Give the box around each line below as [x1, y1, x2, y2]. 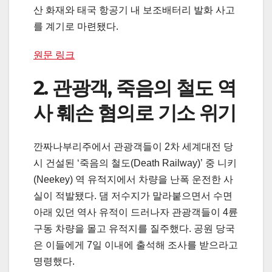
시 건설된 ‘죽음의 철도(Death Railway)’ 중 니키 [33, 158, 237, 169]
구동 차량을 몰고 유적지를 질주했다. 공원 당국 [33, 223, 235, 234]
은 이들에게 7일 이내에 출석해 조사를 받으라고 [33, 240, 238, 251]
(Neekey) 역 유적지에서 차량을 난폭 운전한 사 [33, 174, 233, 185]
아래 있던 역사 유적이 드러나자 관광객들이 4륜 [33, 207, 238, 218]
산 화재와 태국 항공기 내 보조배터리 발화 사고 [33, 4, 235, 15]
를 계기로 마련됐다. [33, 21, 118, 32]
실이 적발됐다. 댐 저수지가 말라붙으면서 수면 [33, 191, 233, 202]
